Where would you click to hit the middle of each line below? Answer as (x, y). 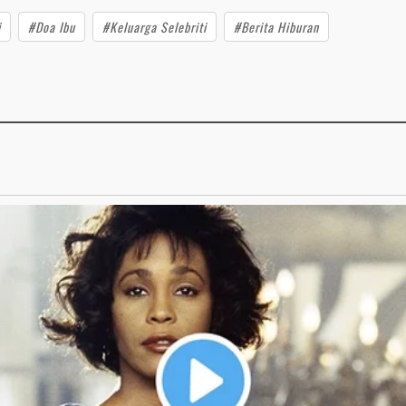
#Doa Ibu (52, 26)
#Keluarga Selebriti (155, 26)
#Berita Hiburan (276, 26)
